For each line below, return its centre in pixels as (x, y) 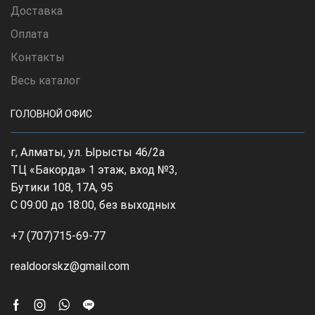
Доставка (37, 11)
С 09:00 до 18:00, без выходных (93, 205)
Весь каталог (45, 81)
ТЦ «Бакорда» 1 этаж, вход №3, (94, 170)
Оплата (30, 34)
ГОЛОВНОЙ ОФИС (51, 114)
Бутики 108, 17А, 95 (62, 188)
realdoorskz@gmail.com (70, 266)
